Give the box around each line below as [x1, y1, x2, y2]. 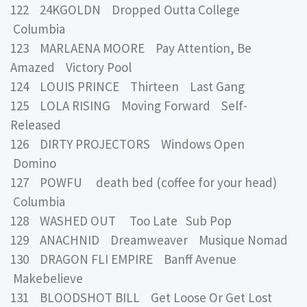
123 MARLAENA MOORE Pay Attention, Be [10, 40, 251, 57]
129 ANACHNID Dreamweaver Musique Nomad [10, 232, 288, 249]
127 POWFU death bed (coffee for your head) [10, 174, 285, 191]
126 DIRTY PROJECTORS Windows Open [10, 136, 250, 153]
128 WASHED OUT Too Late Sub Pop [10, 212, 232, 230]
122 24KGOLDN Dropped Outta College [10, 1, 245, 19]
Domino [10, 155, 56, 172]
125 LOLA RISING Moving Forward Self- [10, 97, 247, 114]
